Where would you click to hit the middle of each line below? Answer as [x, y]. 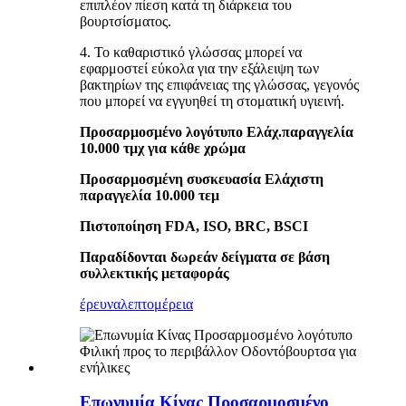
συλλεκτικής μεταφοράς [155, 273]
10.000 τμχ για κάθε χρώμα [163, 148]
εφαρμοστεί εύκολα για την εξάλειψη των [199, 68]
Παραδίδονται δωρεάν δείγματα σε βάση [205, 256]
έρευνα [100, 304]
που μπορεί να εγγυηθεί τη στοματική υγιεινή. [212, 101]
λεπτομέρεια [157, 304]
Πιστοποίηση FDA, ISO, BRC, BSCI [194, 226]
